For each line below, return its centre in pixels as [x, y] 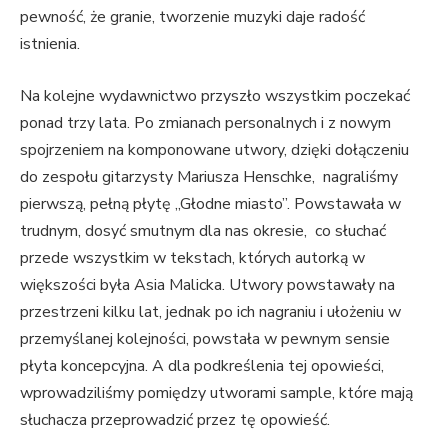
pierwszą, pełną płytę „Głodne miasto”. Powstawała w [210, 204]
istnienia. [52, 44]
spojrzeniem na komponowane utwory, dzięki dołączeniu [214, 150]
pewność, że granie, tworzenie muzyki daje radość [192, 17]
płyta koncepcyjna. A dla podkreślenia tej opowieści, [202, 366]
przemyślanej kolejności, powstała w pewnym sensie [205, 339]
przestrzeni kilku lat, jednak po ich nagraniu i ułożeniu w [210, 312]
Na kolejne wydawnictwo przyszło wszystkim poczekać [215, 96]
